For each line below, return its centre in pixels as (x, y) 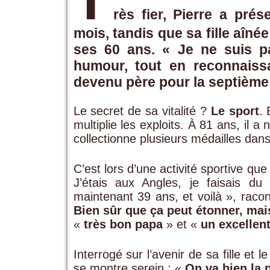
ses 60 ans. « (125, 49)
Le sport (235, 111)
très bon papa (123, 224)
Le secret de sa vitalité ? (142, 111)
